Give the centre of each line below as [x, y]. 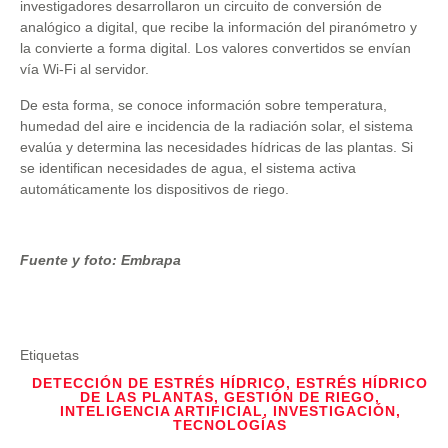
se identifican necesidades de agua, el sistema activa [188, 167]
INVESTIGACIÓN [334, 410]
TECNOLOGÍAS [230, 424]
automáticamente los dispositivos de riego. [154, 188]
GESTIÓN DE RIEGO [299, 396]
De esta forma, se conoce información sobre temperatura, [203, 104]
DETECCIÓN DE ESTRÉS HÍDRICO [159, 382]
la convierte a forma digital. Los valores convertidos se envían [215, 48]
